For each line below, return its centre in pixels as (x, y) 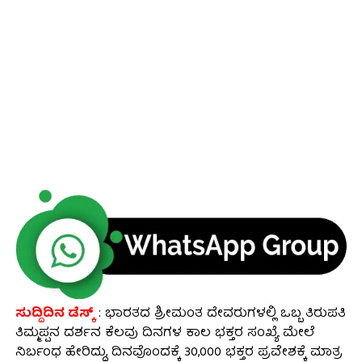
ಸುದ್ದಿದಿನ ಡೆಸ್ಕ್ (55, 314)
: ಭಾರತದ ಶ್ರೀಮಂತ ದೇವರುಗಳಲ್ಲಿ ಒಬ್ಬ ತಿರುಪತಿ (220, 314)
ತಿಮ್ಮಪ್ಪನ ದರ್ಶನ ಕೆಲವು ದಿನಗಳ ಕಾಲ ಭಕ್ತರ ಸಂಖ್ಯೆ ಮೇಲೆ (165, 333)
